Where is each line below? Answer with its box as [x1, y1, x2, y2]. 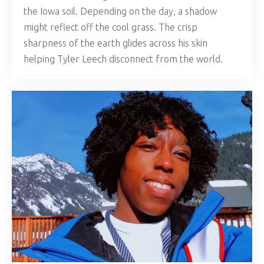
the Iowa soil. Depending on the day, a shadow [24, 6, 217, 17]
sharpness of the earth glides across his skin [24, 38, 207, 49]
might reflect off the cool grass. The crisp [24, 22, 197, 33]
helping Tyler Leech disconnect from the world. [24, 54, 223, 65]
